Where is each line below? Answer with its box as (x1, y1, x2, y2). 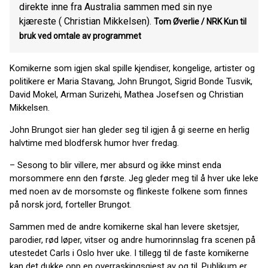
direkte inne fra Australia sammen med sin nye (19, 1, 212, 13)
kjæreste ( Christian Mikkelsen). (19, 16, 154, 28)
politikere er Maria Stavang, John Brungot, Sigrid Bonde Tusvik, (10, 76, 252, 87)
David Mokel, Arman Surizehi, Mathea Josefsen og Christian (10, 89, 243, 100)
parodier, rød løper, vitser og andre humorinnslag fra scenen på (10, 234, 255, 246)
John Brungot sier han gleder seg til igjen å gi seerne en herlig (10, 124, 249, 136)
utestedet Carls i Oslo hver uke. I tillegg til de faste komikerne (10, 248, 249, 259)
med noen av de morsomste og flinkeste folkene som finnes (10, 186, 248, 197)
